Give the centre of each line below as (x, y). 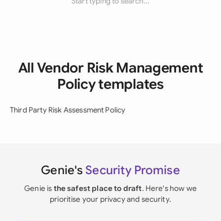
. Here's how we (169, 188)
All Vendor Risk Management (110, 68)
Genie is (39, 188)
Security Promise (133, 170)
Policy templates (110, 84)
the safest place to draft (98, 188)
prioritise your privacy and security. (110, 199)
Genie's (63, 170)
